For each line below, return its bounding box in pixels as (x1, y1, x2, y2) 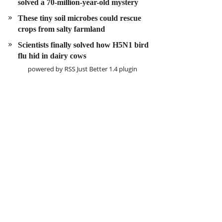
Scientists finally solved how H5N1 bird (18, 41, 149, 49)
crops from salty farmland (18, 25, 105, 33)
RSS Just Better (64, 64, 108, 73)
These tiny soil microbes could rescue (18, 14, 141, 22)
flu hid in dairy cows (18, 52, 86, 60)
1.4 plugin (107, 64, 137, 73)
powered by (27, 64, 64, 73)
